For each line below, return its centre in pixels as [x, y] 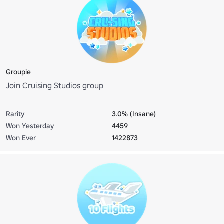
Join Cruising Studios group [55, 85]
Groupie [18, 72]
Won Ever [21, 138]
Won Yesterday [30, 126]
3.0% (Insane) [134, 114]
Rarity [15, 114]
